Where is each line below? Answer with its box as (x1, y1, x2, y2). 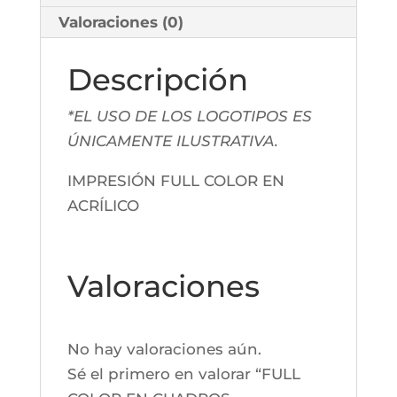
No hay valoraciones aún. (66, 340, 261, 359)
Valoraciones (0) (58, 13, 183, 32)
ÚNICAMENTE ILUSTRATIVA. (66, 132, 278, 151)
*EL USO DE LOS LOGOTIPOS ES (66, 107, 312, 126)
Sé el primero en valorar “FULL (66, 365, 300, 384)
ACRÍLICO (66, 197, 139, 215)
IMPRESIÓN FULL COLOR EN (66, 172, 284, 191)
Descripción (66, 61, 248, 99)
